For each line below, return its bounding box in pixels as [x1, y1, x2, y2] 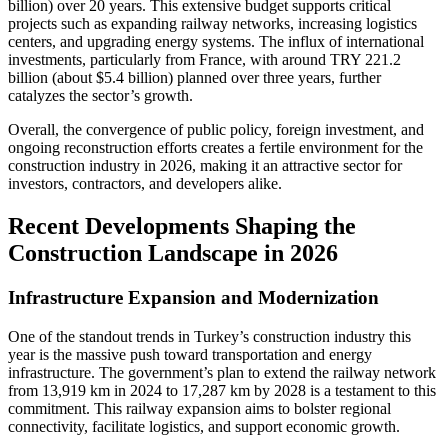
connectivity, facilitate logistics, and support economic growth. [8, 417, 400, 435]
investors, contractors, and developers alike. [8, 175, 282, 193]
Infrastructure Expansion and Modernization [8, 287, 379, 309]
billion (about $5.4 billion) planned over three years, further [8, 69, 381, 87]
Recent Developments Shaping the [8, 213, 356, 240]
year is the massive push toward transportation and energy [8, 345, 372, 363]
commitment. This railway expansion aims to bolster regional [8, 399, 391, 417]
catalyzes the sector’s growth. [8, 87, 193, 105]
